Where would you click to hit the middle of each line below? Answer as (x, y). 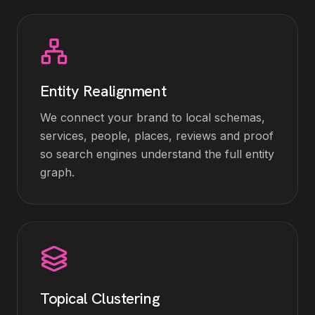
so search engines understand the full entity (157, 154)
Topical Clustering (100, 298)
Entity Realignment (103, 91)
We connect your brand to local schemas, (153, 117)
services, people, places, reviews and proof (157, 136)
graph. (57, 172)
